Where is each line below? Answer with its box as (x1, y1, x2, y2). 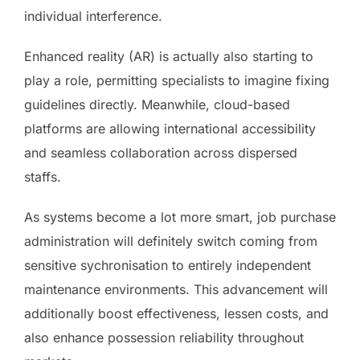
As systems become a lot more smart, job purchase (24, 208, 336, 225)
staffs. (24, 168, 61, 185)
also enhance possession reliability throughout (24, 329, 304, 346)
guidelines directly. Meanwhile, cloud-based (24, 96, 290, 112)
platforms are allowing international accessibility (24, 120, 316, 137)
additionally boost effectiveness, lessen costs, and (24, 305, 329, 321)
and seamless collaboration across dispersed (24, 144, 297, 161)
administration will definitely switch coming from (24, 232, 317, 249)
